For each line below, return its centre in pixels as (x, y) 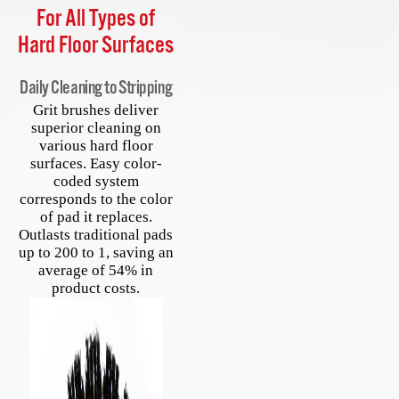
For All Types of (96, 20)
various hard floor (96, 146)
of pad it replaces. (96, 217)
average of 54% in (96, 271)
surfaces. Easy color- (96, 164)
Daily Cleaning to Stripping (96, 89)
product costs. (96, 289)
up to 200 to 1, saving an (96, 253)
